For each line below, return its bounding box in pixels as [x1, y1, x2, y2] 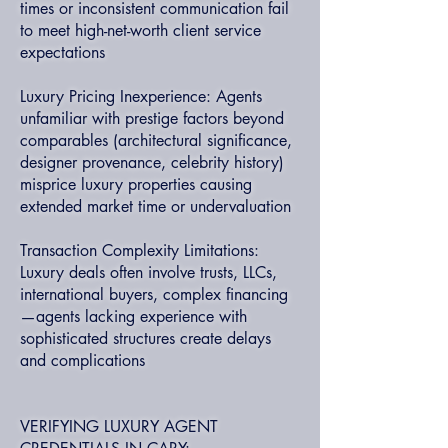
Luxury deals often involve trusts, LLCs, [20, 262, 277, 283]
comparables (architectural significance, [20, 130, 292, 151]
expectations [20, 42, 105, 63]
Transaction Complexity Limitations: [20, 240, 259, 261]
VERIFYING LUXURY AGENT [20, 416, 218, 437]
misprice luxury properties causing [20, 174, 252, 195]
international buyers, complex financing [20, 284, 288, 305]
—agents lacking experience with [20, 306, 247, 327]
